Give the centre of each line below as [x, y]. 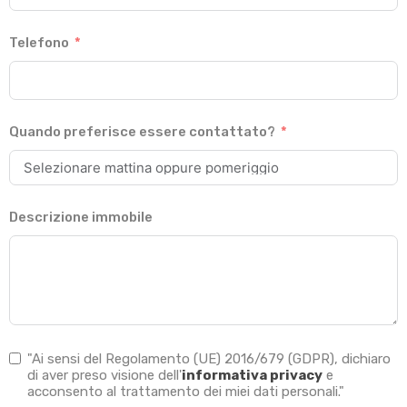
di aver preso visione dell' [104, 376]
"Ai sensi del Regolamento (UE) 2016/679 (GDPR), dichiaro [209, 359]
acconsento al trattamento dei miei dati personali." [186, 392]
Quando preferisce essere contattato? [142, 132]
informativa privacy [252, 376]
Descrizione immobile [81, 218]
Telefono [39, 43]
